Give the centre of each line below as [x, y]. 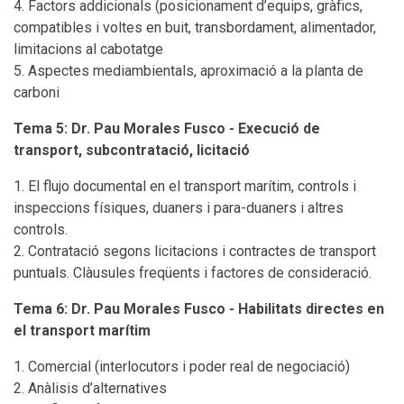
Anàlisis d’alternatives [97, 388]
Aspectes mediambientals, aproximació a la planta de [196, 71]
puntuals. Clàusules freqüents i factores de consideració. [193, 273]
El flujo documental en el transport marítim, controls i [192, 186]
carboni [37, 92]
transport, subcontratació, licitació [132, 150]
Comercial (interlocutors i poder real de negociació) [189, 367]
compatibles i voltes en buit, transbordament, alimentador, [195, 28]
